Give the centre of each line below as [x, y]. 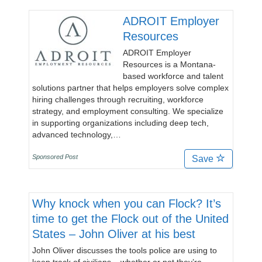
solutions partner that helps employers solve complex [130, 88]
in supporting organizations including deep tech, [120, 123]
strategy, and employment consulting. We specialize [128, 111]
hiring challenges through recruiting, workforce [118, 99]
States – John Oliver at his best [114, 234]
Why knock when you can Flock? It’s [127, 204]
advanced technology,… [77, 135]
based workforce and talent [173, 76]
